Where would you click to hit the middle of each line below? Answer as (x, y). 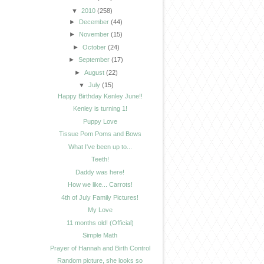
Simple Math (100, 235)
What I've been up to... (100, 146)
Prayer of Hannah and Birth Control (100, 248)
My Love (100, 210)
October (94, 47)
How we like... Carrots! (100, 185)
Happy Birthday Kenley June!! (100, 96)
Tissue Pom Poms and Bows (100, 134)
